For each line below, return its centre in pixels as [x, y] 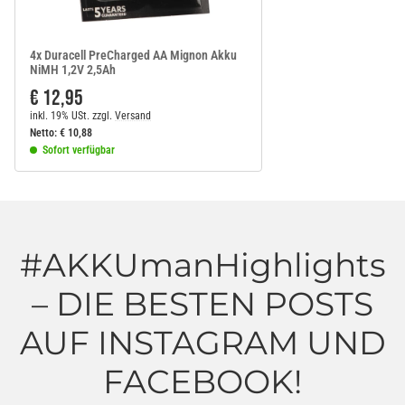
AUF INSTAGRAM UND [202, 342]
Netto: [43, 132]
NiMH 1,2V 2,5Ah [73, 69]
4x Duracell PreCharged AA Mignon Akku [133, 55]
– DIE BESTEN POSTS [202, 303]
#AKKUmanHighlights [202, 264]
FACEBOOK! [202, 381]
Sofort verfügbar [79, 150]
